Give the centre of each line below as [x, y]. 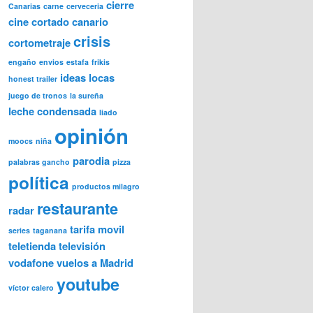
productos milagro [106, 187]
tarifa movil [97, 230]
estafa [78, 62]
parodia [91, 161]
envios [51, 62]
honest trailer [33, 79]
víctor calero [31, 288]
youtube [88, 284]
